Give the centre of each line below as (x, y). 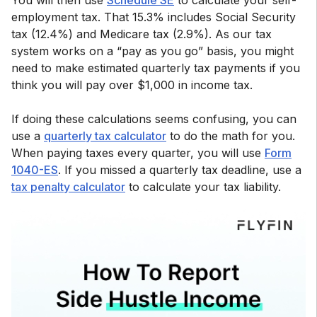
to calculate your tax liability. (203, 187)
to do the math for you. (231, 136)
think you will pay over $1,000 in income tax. (132, 85)
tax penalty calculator (68, 187)
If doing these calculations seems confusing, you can (154, 119)
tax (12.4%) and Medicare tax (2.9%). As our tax (142, 34)
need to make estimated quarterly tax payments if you (156, 68)
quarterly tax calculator (105, 136)
